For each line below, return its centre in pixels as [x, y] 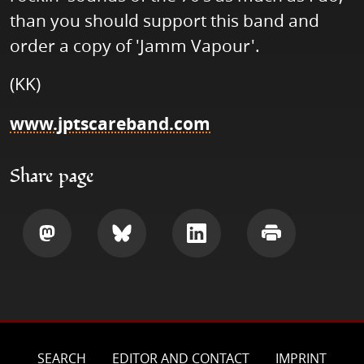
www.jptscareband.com [110, 124]
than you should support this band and [165, 21]
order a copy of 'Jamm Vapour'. [135, 46]
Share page [52, 177]
